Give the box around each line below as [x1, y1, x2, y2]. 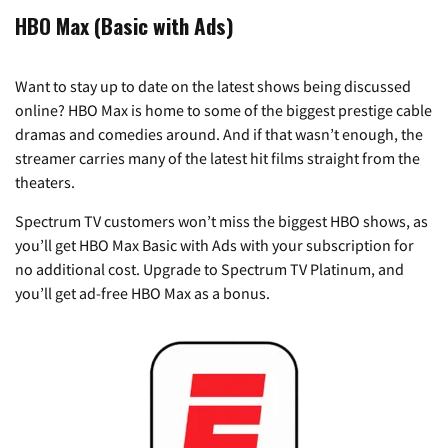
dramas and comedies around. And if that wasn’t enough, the [15, 124, 423, 145]
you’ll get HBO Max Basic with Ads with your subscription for [15, 235, 414, 256]
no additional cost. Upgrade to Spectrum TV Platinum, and [15, 259, 404, 280]
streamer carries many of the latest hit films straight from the [15, 148, 420, 169]
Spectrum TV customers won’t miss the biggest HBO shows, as [15, 211, 428, 232]
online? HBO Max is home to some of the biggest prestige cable [15, 100, 432, 121]
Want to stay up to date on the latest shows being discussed [15, 76, 411, 97]
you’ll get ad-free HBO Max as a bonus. [15, 283, 270, 304]
